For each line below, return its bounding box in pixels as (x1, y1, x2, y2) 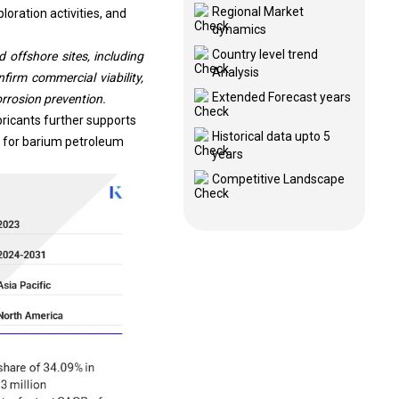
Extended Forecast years (211, 90, 351, 104)
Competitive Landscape (211, 172, 345, 186)
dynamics (211, 22, 266, 37)
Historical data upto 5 (211, 129, 330, 143)
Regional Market (211, 4, 304, 19)
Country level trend (211, 47, 318, 61)
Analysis (211, 65, 259, 79)
